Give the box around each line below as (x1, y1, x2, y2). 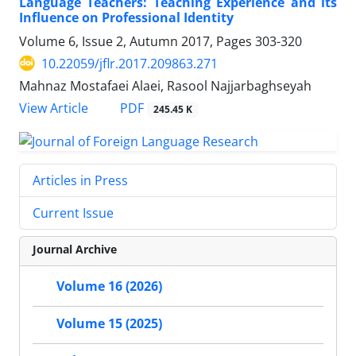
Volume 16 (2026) (56, 277, 162, 296)
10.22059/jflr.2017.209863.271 (41, 54, 218, 72)
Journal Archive (33, 241, 117, 257)
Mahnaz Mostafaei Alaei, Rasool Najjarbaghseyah (19, 76, 311, 95)
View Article (19, 99, 88, 117)
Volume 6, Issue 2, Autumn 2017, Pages (19, 32, 255, 50)
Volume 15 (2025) (56, 315, 162, 333)
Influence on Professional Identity (19, 8, 234, 26)
